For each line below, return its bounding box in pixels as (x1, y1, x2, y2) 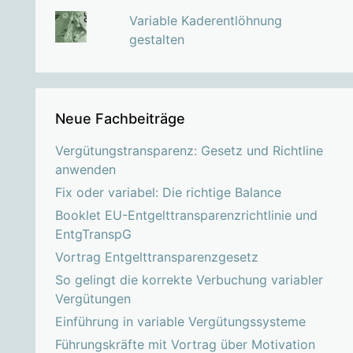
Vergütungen (54, 291, 131, 307)
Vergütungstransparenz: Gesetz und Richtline (54, 143, 323, 159)
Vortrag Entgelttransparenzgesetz (54, 249, 258, 266)
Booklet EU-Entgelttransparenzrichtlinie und (54, 207, 318, 224)
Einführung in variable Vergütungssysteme (54, 314, 306, 330)
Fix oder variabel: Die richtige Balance (54, 184, 281, 201)
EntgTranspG (54, 226, 132, 243)
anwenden (54, 162, 116, 178)
